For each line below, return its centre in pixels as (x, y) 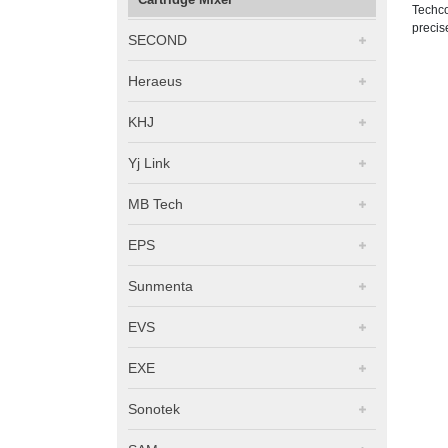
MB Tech (155, 204)
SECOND (157, 40)
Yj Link (149, 163)
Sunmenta (160, 286)
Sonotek (154, 409)
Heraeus (155, 81)
